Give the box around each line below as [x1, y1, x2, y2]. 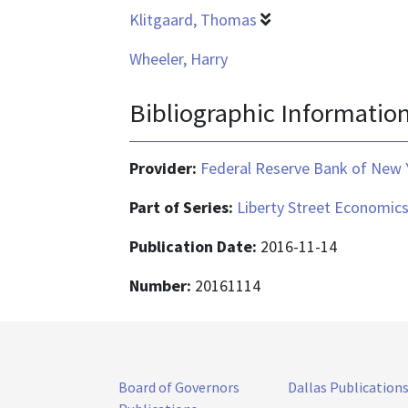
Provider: [129, 157, 200, 178]
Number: [129, 274, 195, 296]
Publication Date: [129, 235, 260, 257]
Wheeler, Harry [129, 48, 228, 70]
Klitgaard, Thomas [129, 9, 257, 31]
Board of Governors [118, 377, 240, 396]
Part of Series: [129, 196, 237, 218]
